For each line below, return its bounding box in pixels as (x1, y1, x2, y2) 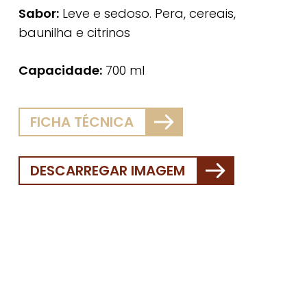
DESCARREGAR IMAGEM (30, 161, 186, 181)
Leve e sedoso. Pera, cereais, (58, 5, 236, 23)
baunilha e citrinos (18, 24, 130, 42)
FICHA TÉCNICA (30, 112, 134, 132)
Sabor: (18, 5, 59, 23)
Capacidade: (18, 62, 102, 79)
